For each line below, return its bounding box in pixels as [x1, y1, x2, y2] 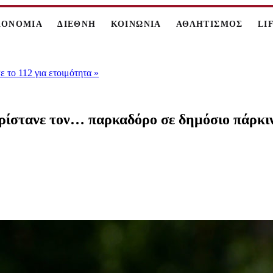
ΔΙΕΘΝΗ [57, 19, 96, 29]
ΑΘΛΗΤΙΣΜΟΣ [175, 19, 243, 29]
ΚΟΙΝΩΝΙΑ [110, 19, 161, 29]
